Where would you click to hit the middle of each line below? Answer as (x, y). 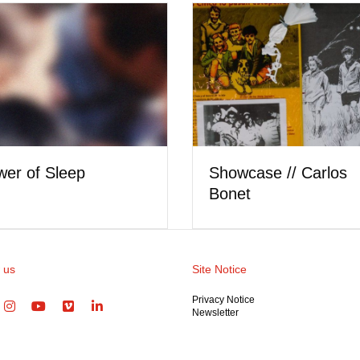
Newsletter (215, 312)
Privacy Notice (223, 299)
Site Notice (219, 269)
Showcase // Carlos (248, 172)
